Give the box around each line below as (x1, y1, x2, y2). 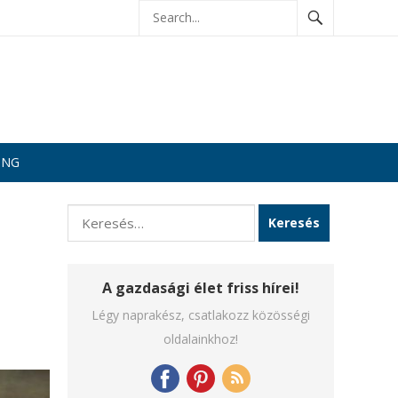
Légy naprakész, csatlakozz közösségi (92, 306, 310, 323)
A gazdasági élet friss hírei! (102, 278, 299, 298)
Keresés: (67, 205, 123, 225)
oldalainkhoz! (163, 330, 238, 347)
